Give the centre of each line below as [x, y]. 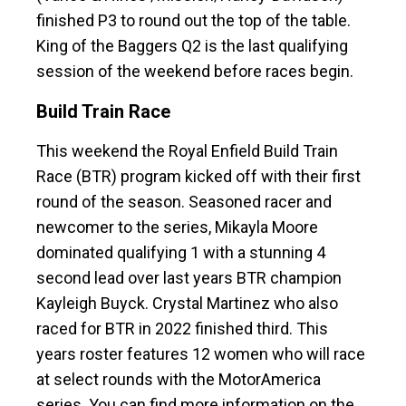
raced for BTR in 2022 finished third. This [182, 329]
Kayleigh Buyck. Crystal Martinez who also [187, 304]
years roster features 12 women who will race [201, 354]
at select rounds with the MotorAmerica [179, 380]
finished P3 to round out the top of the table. [193, 21]
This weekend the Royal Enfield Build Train [187, 151]
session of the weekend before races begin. [195, 72]
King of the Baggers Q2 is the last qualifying [192, 46]
